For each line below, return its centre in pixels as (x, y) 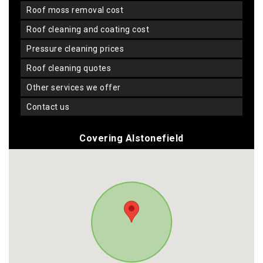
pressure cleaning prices (78, 48)
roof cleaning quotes (71, 68)
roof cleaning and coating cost (90, 29)
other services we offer (77, 87)
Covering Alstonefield (131, 138)
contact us (50, 107)
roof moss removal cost (77, 10)
